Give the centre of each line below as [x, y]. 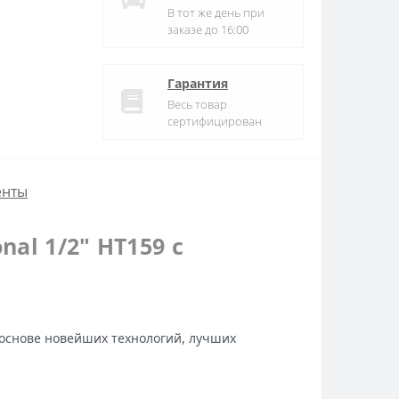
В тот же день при [216, 12]
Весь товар [197, 104]
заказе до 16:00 [208, 29]
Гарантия [198, 83]
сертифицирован [215, 121]
